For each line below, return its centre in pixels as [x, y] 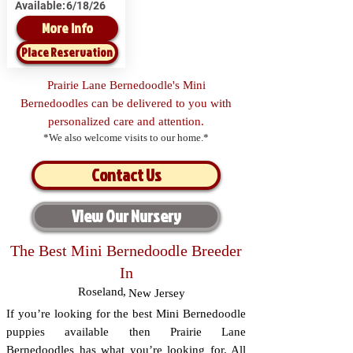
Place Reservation [67, 52]
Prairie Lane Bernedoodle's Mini [126, 85]
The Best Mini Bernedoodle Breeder [126, 251]
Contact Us [126, 175]
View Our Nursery [126, 216]
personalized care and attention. [126, 121]
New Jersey [157, 293]
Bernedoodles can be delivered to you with [126, 103]
